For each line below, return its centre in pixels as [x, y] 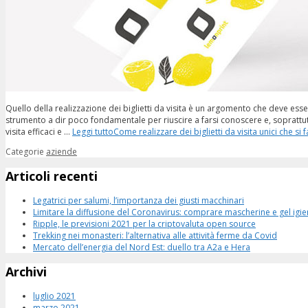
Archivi [26, 271]
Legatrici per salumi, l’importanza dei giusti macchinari [139, 200]
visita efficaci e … [39, 132]
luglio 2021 [54, 296]
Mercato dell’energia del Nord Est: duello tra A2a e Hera [142, 247]
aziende [62, 152]
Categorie [26, 152]
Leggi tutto [93, 132]
